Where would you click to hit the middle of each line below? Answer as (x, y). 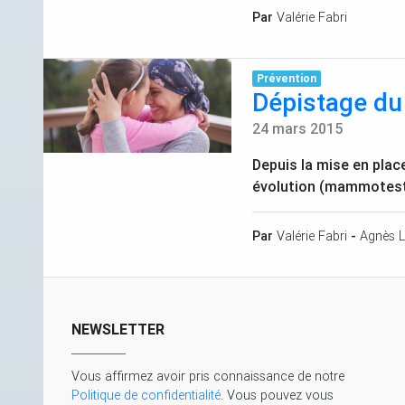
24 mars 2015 (297, 129)
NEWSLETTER (118, 330)
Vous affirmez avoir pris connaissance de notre (208, 377)
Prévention (286, 79)
